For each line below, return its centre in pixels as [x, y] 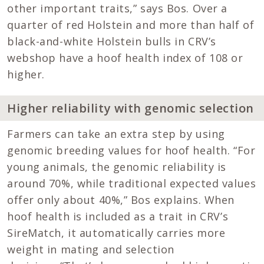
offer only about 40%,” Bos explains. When [121, 200]
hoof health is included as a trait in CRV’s [118, 217]
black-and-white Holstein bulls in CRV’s [112, 41]
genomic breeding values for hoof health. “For [131, 151]
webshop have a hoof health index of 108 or [125, 57]
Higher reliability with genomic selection [131, 108]
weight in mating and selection [91, 250]
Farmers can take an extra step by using [116, 134]
